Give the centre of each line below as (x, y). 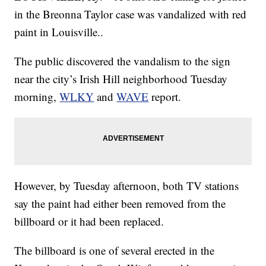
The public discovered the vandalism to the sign (123, 61)
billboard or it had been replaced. (89, 221)
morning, (37, 97)
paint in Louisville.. (59, 32)
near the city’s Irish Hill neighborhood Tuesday (121, 79)
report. (165, 97)
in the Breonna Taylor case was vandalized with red (131, 14)
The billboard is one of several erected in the (115, 251)
